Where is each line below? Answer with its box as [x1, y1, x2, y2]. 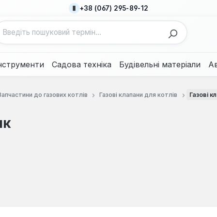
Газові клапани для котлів [99, 91, 178, 98]
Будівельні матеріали [119, 60, 201, 69]
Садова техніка [52, 60, 111, 69]
